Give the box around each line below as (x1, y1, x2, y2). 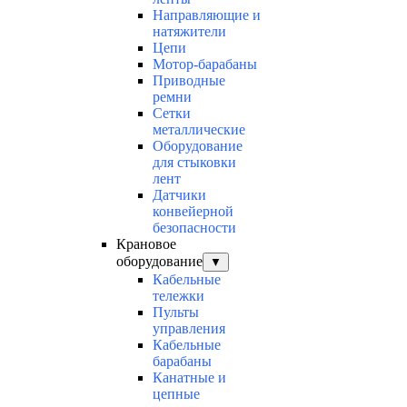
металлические (153, 122, 245, 138)
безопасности (153, 220, 236, 236)
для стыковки (153, 154, 236, 171)
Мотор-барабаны (153, 56, 257, 73)
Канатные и (153, 370, 226, 386)
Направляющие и (153, 7, 261, 24)
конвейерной (153, 203, 233, 220)
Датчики (153, 187, 206, 203)
